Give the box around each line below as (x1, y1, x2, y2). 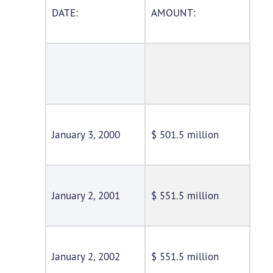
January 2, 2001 (51, 189, 120, 202)
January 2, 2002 (51, 250, 120, 263)
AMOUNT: (151, 6, 196, 19)
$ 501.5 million (151, 128, 219, 141)
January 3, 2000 (51, 128, 120, 141)
